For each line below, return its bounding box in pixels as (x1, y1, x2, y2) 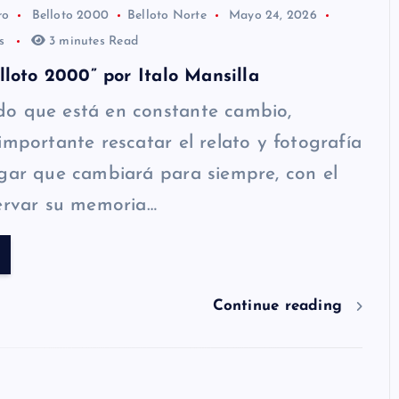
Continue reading (212, 297, 348, 313)
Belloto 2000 (31, 9, 110, 23)
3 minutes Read (45, 34, 138, 48)
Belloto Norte (127, 9, 207, 23)
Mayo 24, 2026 (229, 9, 317, 23)
